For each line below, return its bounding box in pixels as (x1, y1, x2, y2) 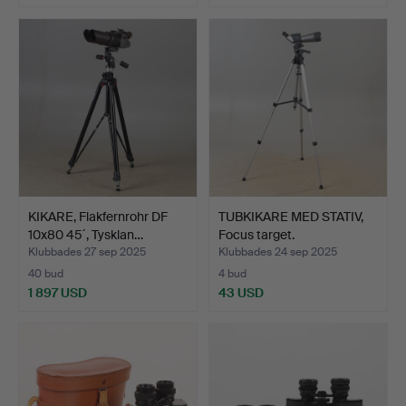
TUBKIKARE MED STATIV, (218, 208, 363, 226)
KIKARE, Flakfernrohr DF (28, 208, 168, 226)
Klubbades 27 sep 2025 (28, 245, 146, 260)
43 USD (218, 285, 264, 302)
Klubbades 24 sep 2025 (218, 245, 337, 260)
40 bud (28, 266, 63, 282)
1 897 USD (28, 285, 87, 302)
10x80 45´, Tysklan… (28, 227, 143, 244)
